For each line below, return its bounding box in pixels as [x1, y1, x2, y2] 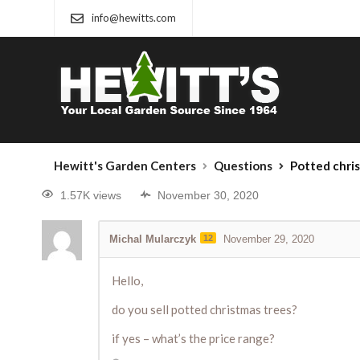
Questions [214, 158, 272, 173]
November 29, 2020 [223, 233, 314, 246]
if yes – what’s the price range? [112, 331, 275, 346]
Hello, [112, 273, 143, 288]
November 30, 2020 [157, 189, 259, 202]
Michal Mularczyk [109, 233, 196, 246]
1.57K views [60, 189, 121, 202]
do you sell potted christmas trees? [112, 302, 297, 317]
